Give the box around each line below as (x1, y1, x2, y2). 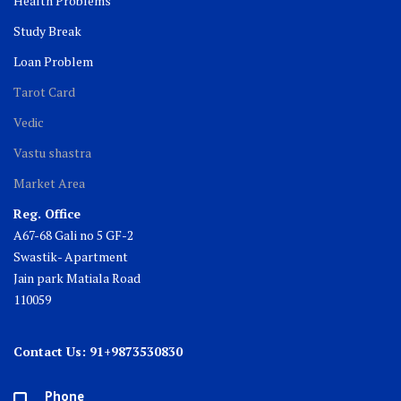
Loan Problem (13, 52, 93, 70)
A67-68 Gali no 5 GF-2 (13, 226, 133, 243)
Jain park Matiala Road (13, 269, 141, 286)
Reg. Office (13, 204, 81, 222)
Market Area (13, 174, 85, 192)
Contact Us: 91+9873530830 (13, 342, 183, 360)
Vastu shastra (13, 143, 91, 161)
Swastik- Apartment (13, 247, 128, 265)
